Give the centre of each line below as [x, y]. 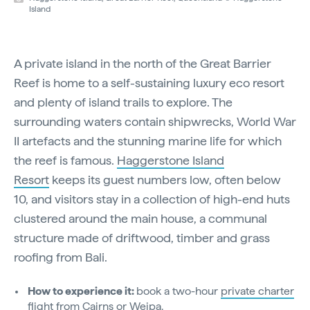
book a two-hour [179, 291]
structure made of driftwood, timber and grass [142, 238]
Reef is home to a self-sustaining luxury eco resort [149, 83]
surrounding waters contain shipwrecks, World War [155, 122]
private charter [257, 291]
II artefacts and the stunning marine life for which [148, 141]
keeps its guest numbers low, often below [165, 180]
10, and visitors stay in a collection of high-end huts [152, 199]
